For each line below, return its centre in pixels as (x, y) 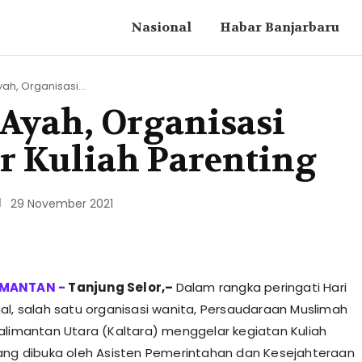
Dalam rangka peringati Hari (261, 287)
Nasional (161, 27)
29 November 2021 (61, 204)
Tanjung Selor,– (122, 287)
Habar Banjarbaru (279, 27)
